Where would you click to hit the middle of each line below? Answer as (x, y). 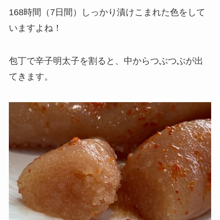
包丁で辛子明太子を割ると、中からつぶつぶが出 (106, 61)
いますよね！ (35, 28)
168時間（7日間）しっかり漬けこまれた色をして (107, 12)
